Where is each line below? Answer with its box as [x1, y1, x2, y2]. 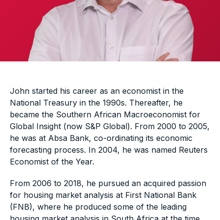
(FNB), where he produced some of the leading [10, 201, 187, 212]
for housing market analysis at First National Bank [10, 190, 196, 200]
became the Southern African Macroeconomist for [10, 109, 200, 119]
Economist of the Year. [10, 156, 94, 166]
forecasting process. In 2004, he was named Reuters [10, 144, 208, 155]
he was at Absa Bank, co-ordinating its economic [10, 133, 192, 143]
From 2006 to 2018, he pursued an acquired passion [10, 178, 206, 188]
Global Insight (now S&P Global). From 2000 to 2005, [10, 121, 210, 131]
